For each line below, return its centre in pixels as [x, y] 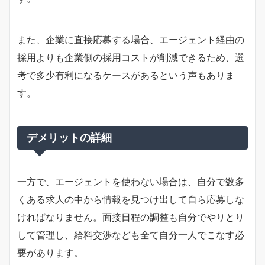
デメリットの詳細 [69, 137]
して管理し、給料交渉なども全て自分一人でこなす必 [131, 235]
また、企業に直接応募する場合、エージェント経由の [131, 40]
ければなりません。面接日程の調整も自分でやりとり [131, 217]
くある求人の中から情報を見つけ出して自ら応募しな [131, 199]
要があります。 [50, 253]
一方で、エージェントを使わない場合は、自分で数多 [131, 182]
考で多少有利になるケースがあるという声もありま [126, 75]
